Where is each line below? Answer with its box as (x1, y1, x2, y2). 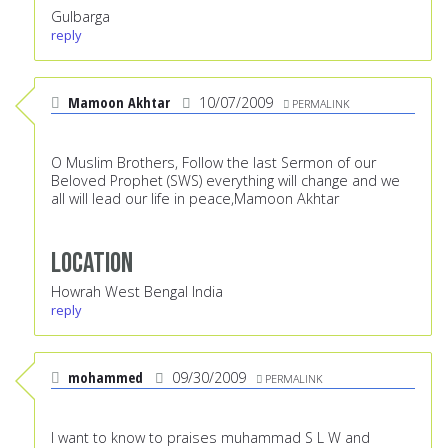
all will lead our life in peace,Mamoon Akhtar (51, 189, 339, 209)
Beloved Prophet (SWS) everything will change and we (51, 171, 400, 191)
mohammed (68, 368, 143, 388)
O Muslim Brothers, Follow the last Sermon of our (51, 153, 376, 173)
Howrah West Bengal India (51, 282, 223, 302)
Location (51, 246, 133, 282)
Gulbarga (51, 7, 110, 27)
